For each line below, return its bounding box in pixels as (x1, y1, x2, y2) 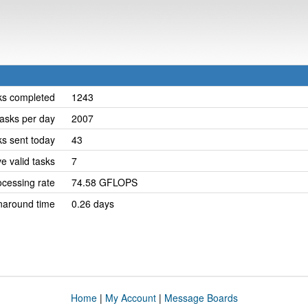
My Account (104, 291, 156, 305)
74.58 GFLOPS (71, 175, 137, 189)
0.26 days (71, 197, 114, 210)
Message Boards (164, 291, 238, 305)
